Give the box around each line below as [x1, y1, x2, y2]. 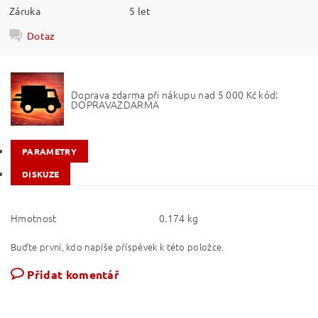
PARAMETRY [22, 146, 77, 157]
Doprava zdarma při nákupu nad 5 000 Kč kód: [71, 87, 278, 102]
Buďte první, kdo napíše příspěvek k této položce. [11, 240, 224, 253]
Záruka [9, 4, 41, 17]
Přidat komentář [27, 267, 120, 282]
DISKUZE [22, 168, 60, 180]
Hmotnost [11, 211, 57, 225]
